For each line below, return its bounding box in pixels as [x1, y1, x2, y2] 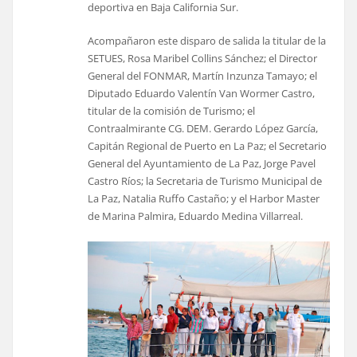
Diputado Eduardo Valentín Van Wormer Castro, [88, 86, 316, 101]
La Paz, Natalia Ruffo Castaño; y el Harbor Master [88, 191, 320, 206]
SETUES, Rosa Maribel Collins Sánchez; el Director [88, 51, 318, 66]
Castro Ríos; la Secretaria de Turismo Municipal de [88, 174, 323, 189]
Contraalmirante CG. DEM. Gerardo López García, [88, 121, 319, 136]
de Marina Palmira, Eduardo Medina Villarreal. [88, 209, 304, 224]
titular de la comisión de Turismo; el [88, 104, 256, 119]
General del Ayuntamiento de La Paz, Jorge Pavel [88, 156, 316, 171]
